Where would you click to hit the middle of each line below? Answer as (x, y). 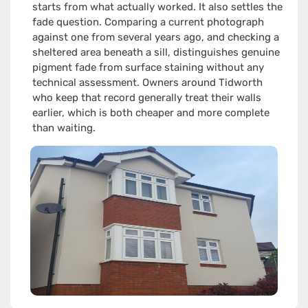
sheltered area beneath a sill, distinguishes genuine (156, 53)
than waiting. (64, 128)
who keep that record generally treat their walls (146, 98)
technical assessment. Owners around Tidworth (147, 83)
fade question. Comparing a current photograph (148, 22)
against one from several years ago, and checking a (155, 37)
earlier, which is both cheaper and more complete (151, 113)
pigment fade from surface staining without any (148, 68)
